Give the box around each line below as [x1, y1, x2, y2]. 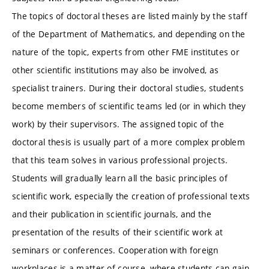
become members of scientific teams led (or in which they [12, 100, 246, 112]
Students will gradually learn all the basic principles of [12, 172, 228, 184]
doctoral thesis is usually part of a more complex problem [12, 136, 245, 148]
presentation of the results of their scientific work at [12, 226, 223, 238]
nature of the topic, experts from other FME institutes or [12, 46, 240, 58]
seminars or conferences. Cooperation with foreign [12, 244, 219, 256]
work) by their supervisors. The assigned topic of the [12, 118, 224, 130]
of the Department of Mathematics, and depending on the [12, 28, 246, 40]
